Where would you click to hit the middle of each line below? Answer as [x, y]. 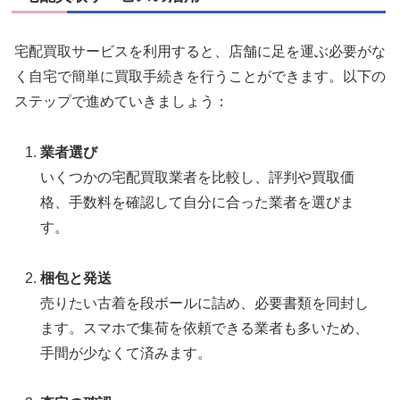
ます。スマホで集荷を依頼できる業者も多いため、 [205, 328]
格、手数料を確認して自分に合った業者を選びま [198, 202]
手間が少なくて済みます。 [126, 353]
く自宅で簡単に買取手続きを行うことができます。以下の [200, 76]
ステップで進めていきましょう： [121, 101]
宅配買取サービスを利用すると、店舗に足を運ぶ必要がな [200, 51]
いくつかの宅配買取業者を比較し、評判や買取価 [198, 177]
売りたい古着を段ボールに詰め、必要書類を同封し [205, 303]
